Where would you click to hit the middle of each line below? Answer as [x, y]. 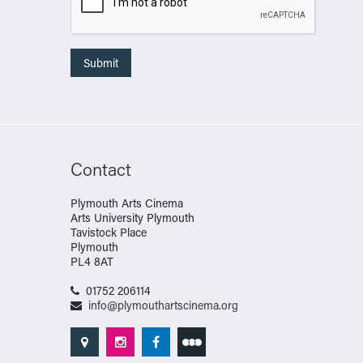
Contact [101, 169]
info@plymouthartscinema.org [163, 305]
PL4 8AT [92, 262]
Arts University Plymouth [132, 218]
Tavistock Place [109, 233]
